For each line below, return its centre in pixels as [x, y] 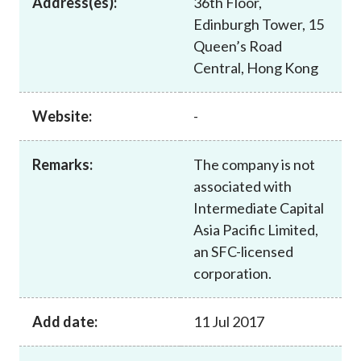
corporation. [232, 273]
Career [53, 11]
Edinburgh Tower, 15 [259, 24]
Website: [62, 116]
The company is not [254, 164]
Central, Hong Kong [256, 67]
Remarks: [62, 164]
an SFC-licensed [243, 251]
